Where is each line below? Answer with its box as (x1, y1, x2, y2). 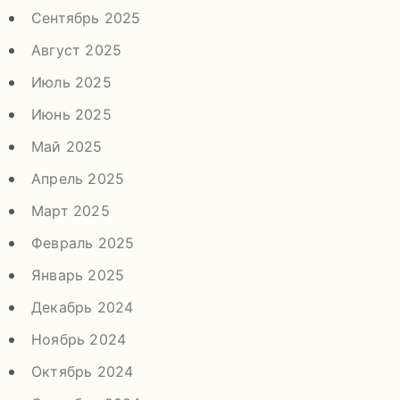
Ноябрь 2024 (31, 329, 127, 348)
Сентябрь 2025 (31, 8, 141, 27)
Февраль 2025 (31, 233, 135, 252)
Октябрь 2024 (31, 362, 134, 380)
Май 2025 (31, 137, 103, 155)
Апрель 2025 (31, 169, 125, 187)
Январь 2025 (31, 265, 125, 284)
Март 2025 (31, 201, 110, 220)
